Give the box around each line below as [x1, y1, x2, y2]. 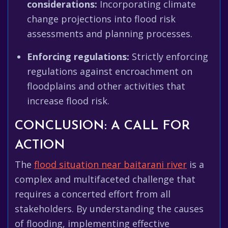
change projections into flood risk [27, 13, 176, 25]
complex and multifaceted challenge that [15, 173, 195, 185]
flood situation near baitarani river [34, 158, 187, 170]
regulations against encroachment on [27, 65, 192, 77]
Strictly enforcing [129, 50, 208, 63]
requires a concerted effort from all [15, 188, 170, 200]
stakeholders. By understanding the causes [15, 203, 204, 215]
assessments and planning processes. [27, 27, 192, 40]
